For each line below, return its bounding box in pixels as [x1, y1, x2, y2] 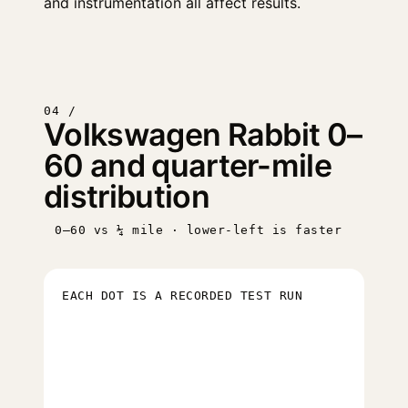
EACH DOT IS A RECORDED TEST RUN [62, 289, 303, 302]
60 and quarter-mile [44, 147, 332, 184]
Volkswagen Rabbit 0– [44, 116, 362, 153]
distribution [44, 178, 209, 215]
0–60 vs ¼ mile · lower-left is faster [55, 223, 342, 237]
